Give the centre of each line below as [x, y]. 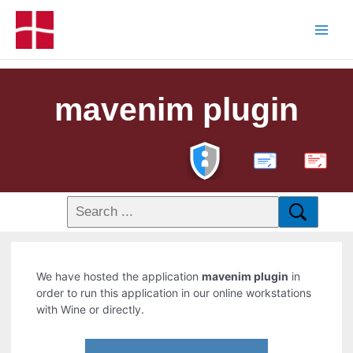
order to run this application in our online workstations [174, 293]
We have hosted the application [119, 277]
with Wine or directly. [91, 310]
